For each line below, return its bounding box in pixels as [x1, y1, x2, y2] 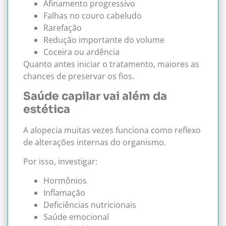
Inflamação [43, 187, 85, 199]
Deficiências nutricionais [43, 199, 136, 211]
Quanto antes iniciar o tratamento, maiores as [23, 59, 199, 70]
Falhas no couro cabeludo [43, 10, 142, 22]
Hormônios [43, 175, 87, 187]
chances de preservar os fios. [23, 71, 134, 82]
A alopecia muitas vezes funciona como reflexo [23, 124, 201, 136]
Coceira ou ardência [43, 46, 120, 58]
